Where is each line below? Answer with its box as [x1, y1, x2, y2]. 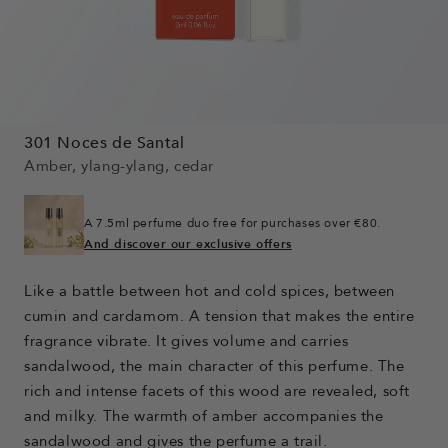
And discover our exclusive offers [84, 236, 292, 252]
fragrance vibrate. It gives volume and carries [24, 331, 349, 351]
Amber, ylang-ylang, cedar [24, 156, 214, 176]
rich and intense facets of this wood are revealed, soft [24, 381, 411, 401]
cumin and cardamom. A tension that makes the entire [24, 306, 415, 326]
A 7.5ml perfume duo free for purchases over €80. [84, 215, 381, 231]
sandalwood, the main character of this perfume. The [24, 356, 405, 376]
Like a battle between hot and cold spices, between [24, 281, 396, 301]
